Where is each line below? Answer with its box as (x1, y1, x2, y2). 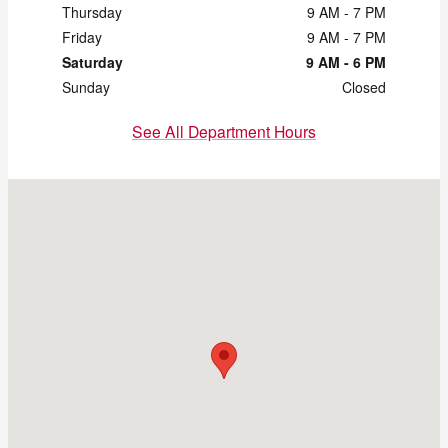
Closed (342, 76, 386, 97)
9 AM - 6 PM (306, 51, 386, 72)
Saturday (62, 51, 123, 72)
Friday (62, 26, 102, 47)
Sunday (62, 76, 110, 97)
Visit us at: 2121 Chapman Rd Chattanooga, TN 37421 (8, 178, 354, 199)
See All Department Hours (132, 119, 316, 142)
